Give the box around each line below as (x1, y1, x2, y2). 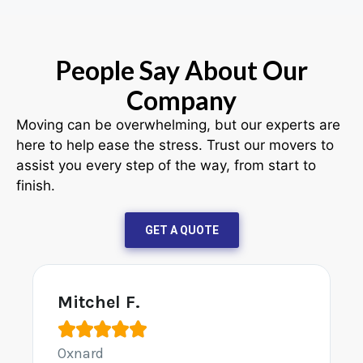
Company (126, 84, 237, 117)
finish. (16, 177, 55, 194)
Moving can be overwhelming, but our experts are (16, 117, 340, 134)
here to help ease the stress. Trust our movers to (16, 137, 334, 154)
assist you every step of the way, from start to (16, 157, 316, 174)
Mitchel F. (58, 292, 140, 314)
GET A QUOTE (144, 224, 219, 237)
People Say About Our (55, 54, 308, 87)
